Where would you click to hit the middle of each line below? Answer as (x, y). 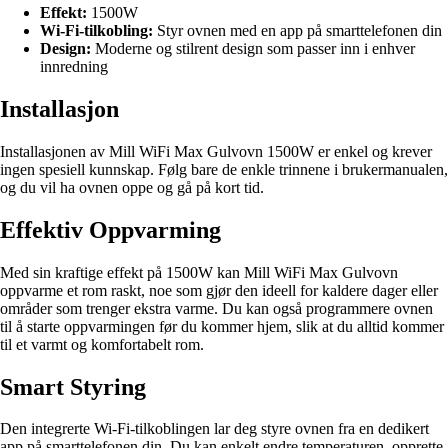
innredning (74, 67)
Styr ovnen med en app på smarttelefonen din (297, 31)
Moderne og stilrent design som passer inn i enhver (253, 49)
